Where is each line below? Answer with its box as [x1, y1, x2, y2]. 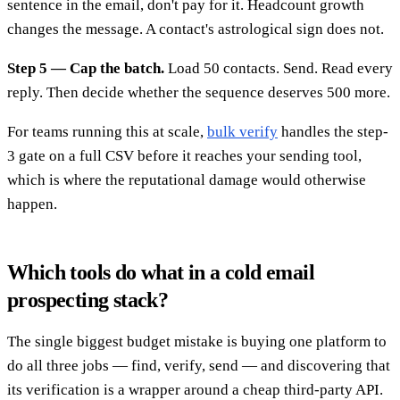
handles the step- [278, 123, 388, 141]
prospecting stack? [7, 288, 169, 312]
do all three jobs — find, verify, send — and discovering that [7, 357, 390, 375]
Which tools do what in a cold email [7, 261, 314, 285]
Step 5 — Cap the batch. [7, 60, 164, 78]
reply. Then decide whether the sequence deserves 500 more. [7, 84, 390, 102]
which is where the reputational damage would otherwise [7, 171, 366, 189]
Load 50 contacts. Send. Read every [164, 60, 393, 78]
